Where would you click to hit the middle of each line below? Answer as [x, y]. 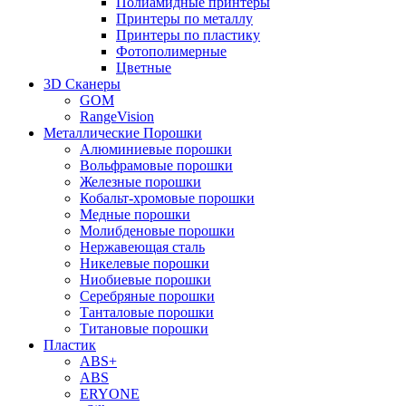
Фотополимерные [171, 52]
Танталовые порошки [147, 313]
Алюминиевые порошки [156, 150]
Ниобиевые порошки [145, 280]
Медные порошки [135, 215]
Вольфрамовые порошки [156, 166]
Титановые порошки [144, 329]
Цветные [144, 68]
